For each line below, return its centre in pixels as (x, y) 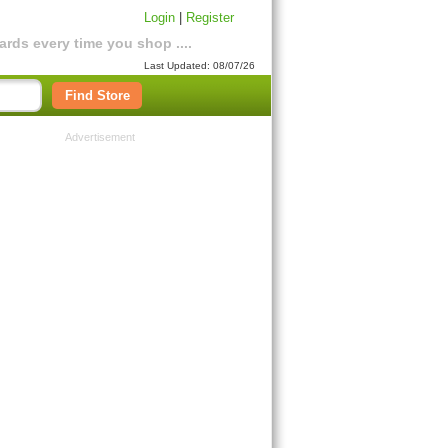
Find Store (97, 95)
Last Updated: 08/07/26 (199, 65)
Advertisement (99, 137)
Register (210, 17)
